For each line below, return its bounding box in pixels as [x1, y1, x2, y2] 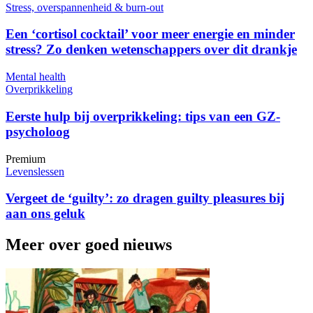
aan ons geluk [6, 206, 85, 221]
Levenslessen [6, 165, 64, 177]
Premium [6, 152, 45, 165]
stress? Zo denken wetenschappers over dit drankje [6, 42, 297, 57]
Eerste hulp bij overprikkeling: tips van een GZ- [6, 108, 280, 124]
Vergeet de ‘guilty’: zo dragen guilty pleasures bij [6, 191, 284, 206]
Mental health [6, 71, 66, 83]
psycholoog [6, 124, 70, 139]
